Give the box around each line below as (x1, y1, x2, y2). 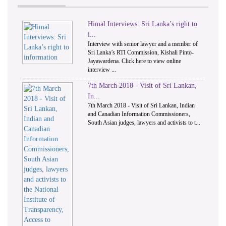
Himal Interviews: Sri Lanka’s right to (88, 20, 198, 28)
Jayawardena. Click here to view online (88, 57, 182, 65)
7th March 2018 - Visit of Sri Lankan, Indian (88, 101, 195, 109)
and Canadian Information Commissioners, (88, 110, 191, 118)
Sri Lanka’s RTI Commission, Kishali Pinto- (88, 48, 194, 56)
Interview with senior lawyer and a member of (88, 40, 198, 47)
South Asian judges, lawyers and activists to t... (88, 119, 201, 126)
